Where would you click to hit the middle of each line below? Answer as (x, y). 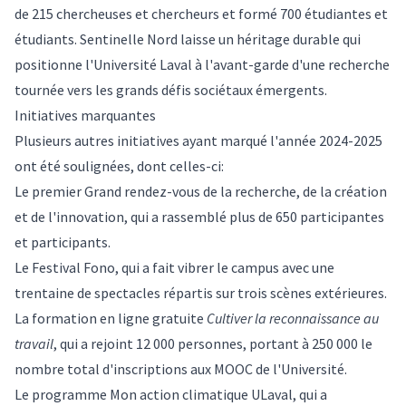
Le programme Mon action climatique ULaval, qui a (171, 395)
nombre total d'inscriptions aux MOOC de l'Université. (181, 369)
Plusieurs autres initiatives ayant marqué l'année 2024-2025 (198, 141)
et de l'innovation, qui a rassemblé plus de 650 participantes (199, 217)
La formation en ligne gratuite (111, 319)
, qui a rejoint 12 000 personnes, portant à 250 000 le (213, 344)
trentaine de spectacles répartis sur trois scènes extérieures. (201, 293)
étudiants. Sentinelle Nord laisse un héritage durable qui (188, 39)
